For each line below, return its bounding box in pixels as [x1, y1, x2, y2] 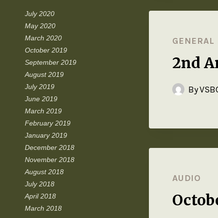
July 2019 [25, 82, 54, 91]
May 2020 [25, 21, 55, 30]
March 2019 [25, 107, 62, 115]
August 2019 [25, 70, 64, 78]
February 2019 [25, 119, 71, 127]
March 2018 [25, 204, 62, 212]
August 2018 [25, 167, 64, 176]
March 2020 [25, 34, 62, 42]
